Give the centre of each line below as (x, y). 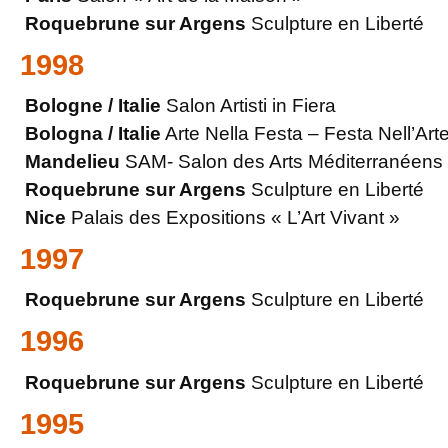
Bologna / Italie (93, 134)
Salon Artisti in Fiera (248, 106)
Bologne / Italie (93, 106)
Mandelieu (72, 162)
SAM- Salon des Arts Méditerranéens (281, 162)
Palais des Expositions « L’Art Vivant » (233, 218)
